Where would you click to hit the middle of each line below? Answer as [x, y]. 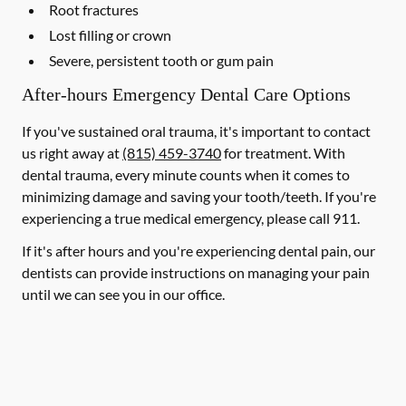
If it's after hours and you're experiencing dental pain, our [198, 251]
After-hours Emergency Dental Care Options [186, 94]
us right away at [72, 153]
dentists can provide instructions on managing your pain [196, 272]
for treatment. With [283, 153]
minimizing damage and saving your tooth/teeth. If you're [199, 196]
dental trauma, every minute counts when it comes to [186, 174]
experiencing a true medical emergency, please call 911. [191, 218]
